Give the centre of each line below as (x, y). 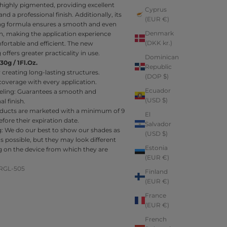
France (155, 196)
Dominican (162, 57)
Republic (158, 67)
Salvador (158, 124)
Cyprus (156, 10)
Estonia (156, 148)
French (156, 219)
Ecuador (158, 91)
